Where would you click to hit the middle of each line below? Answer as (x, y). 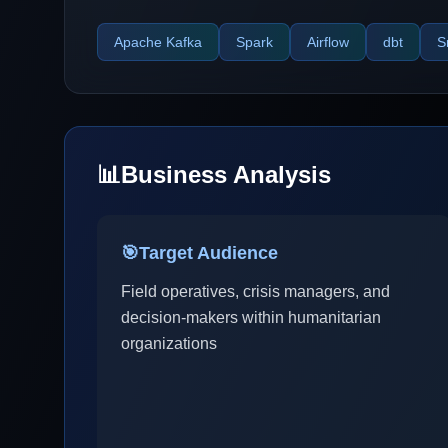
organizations (169, 343)
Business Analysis (226, 174)
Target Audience (208, 253)
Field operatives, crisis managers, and (255, 291)
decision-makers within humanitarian (251, 317)
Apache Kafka (158, 42)
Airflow (328, 42)
